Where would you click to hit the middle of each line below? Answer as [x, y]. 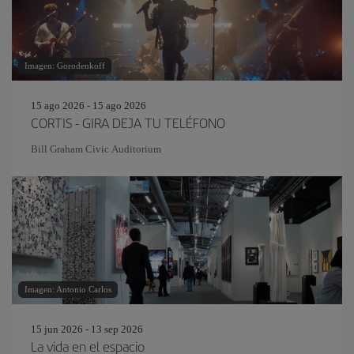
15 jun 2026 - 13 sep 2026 [87, 329]
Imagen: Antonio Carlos [68, 289]
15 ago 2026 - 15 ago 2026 [88, 105]
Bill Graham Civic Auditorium [96, 149]
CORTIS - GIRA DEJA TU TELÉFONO [128, 122]
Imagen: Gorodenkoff [65, 66]
